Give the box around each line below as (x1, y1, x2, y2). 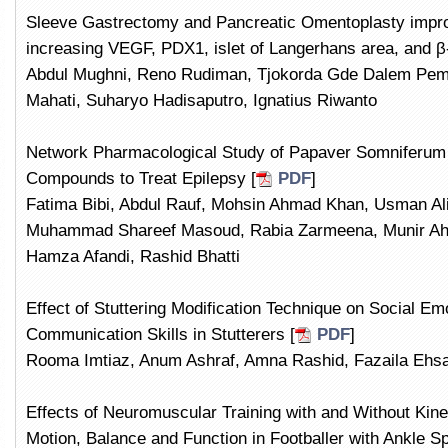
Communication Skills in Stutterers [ (26, 325, 295, 344)
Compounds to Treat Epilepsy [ (26, 169, 256, 188)
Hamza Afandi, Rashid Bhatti (26, 247, 240, 266)
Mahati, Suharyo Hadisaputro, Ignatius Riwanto (26, 91, 377, 110)
